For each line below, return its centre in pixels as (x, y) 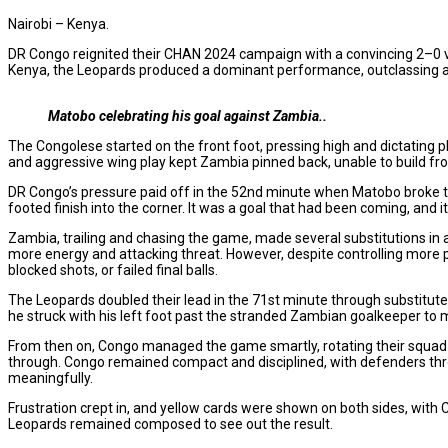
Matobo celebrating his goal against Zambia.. (187, 115)
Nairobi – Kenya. (58, 23)
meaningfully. (50, 377)
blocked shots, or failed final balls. (113, 269)
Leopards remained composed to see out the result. (170, 423)
